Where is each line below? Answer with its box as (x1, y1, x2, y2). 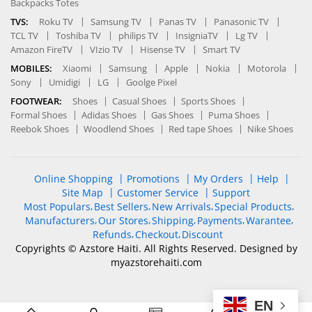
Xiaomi (63, 61, 91, 75)
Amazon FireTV (10, 42, 72, 56)
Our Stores (97, 213, 148, 227)
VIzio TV (90, 42, 123, 56)
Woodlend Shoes (84, 122, 154, 135)
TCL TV (10, 29, 38, 42)
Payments (196, 213, 242, 227)
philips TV (118, 29, 158, 42)
